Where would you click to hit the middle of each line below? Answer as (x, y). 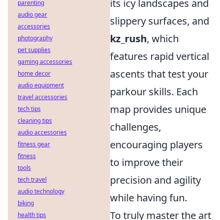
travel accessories (42, 97)
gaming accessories (45, 62)
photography (35, 38)
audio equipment (41, 85)
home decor (34, 73)
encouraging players (156, 145)
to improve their (147, 162)
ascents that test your (159, 74)
